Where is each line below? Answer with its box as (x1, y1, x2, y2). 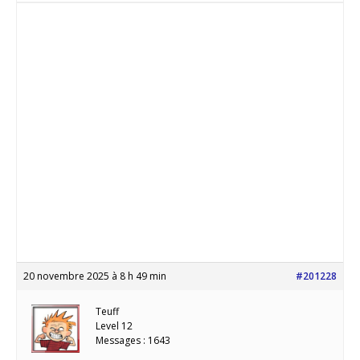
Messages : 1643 (96, 333, 170, 347)
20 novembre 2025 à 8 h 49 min (23, 268, 166, 283)
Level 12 (96, 318, 133, 333)
